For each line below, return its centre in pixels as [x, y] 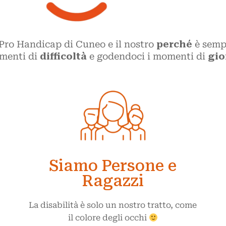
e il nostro [131, 44]
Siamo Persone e [113, 166]
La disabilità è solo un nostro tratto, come [113, 205]
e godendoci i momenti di [147, 56]
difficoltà [63, 56]
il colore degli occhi [108, 218]
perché [175, 44]
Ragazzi [113, 181]
